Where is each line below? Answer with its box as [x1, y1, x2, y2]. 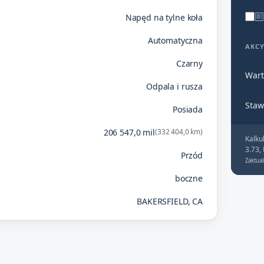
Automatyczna [147, 34, 203, 46]
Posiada [172, 103, 203, 115]
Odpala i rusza [146, 80, 203, 92]
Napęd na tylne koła [125, 11, 203, 23]
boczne [174, 172, 203, 184]
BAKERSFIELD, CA [137, 195, 203, 207]
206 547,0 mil [103, 126, 155, 138]
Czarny [176, 57, 203, 69]
